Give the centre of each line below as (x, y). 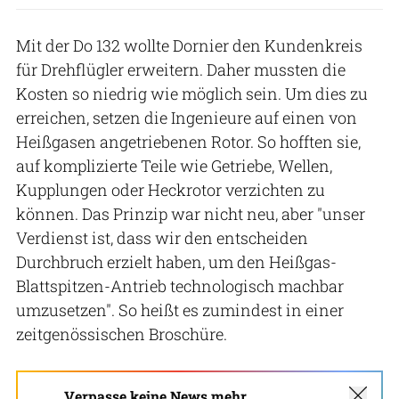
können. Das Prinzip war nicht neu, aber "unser (191, 214)
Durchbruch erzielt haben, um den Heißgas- (176, 262)
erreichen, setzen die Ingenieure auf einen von (187, 118)
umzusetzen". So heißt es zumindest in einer (180, 310)
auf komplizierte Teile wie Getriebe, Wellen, (174, 166)
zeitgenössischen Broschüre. (122, 334)
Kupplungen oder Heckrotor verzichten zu (171, 190)
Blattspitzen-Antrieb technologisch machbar (180, 286)
